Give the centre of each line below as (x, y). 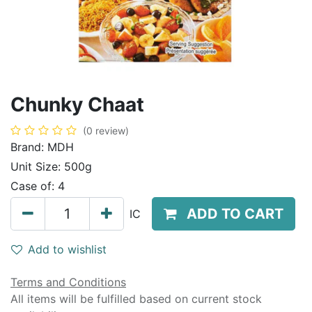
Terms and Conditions (68, 282)
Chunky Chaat (77, 104)
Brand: (29, 147)
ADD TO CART (235, 214)
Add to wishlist (67, 249)
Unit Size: (37, 166)
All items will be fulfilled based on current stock (136, 299)
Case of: (34, 186)
